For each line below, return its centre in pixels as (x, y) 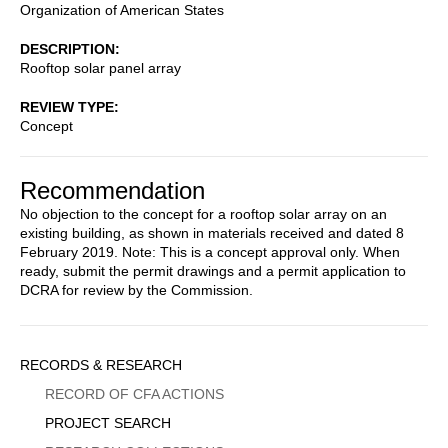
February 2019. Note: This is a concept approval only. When (210, 251)
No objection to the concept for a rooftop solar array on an (203, 213)
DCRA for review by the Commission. (136, 289)
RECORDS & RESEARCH (101, 364)
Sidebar (60, 364)
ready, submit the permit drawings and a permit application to (213, 270)
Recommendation (112, 190)
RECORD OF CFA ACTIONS (134, 393)
